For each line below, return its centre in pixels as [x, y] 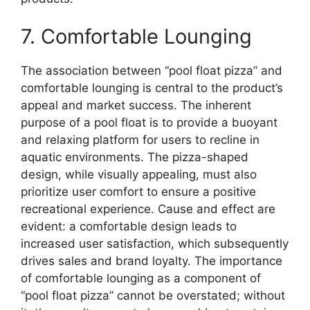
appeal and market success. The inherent [136, 105]
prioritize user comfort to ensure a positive [138, 192]
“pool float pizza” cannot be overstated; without [153, 295]
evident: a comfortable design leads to [129, 226]
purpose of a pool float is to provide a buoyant [149, 122]
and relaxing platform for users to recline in [140, 140]
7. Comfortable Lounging [136, 36]
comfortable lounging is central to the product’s [152, 88]
